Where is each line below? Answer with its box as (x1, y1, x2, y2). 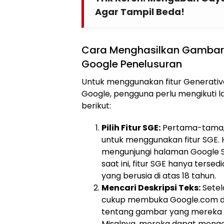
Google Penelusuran (81, 57, 182, 71)
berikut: (81, 100, 111, 112)
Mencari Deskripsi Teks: (101, 182, 200, 194)
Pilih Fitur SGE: (101, 122, 160, 134)
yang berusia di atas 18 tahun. (101, 170, 216, 182)
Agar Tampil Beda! (95, 5, 184, 18)
